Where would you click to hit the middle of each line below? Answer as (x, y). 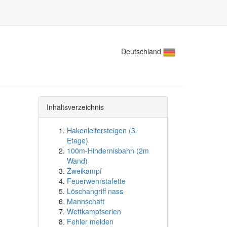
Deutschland (142, 51)
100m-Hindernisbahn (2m (108, 150)
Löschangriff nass (95, 191)
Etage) (78, 140)
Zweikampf (84, 171)
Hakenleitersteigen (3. (102, 130)
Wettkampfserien (94, 211)
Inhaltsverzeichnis (75, 107)
